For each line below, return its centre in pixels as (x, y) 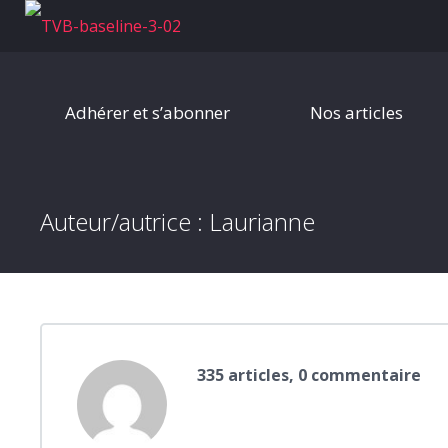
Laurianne (262, 221)
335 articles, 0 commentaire (309, 375)
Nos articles (356, 112)
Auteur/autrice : (124, 221)
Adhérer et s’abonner (147, 112)
